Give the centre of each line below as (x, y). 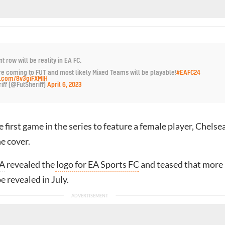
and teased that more (181, 164)
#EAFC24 (188, 73)
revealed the (30, 164)
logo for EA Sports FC (97, 164)
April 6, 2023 (65, 85)
